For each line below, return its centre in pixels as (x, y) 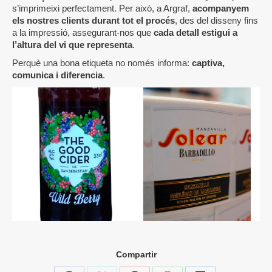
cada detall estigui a (195, 33)
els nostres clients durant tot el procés (93, 21)
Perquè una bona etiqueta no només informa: (101, 63)
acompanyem (221, 8)
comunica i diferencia (57, 75)
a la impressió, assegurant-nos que (83, 33)
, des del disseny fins (216, 21)
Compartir (136, 255)
